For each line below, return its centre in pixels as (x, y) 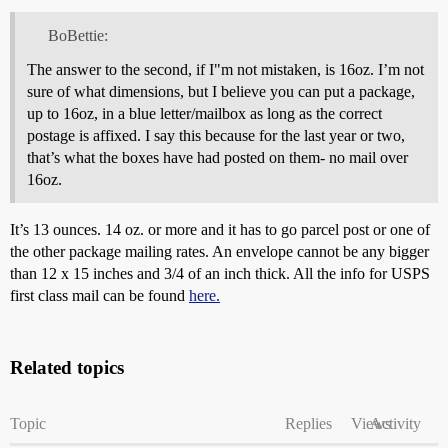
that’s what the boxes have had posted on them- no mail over (217, 157)
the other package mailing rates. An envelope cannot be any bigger (219, 251)
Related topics (67, 367)
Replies (308, 423)
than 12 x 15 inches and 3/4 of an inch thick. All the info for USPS (220, 273)
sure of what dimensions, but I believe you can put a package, (221, 91)
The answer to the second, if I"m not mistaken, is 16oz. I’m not (225, 69)
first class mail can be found (99, 295)
